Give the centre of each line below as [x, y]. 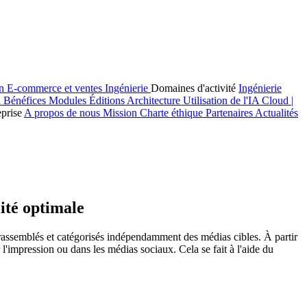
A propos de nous [63, 113]
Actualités [277, 113]
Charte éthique [173, 113]
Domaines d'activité [195, 88]
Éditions [108, 100]
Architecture [155, 100]
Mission [121, 113]
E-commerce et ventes [56, 88]
